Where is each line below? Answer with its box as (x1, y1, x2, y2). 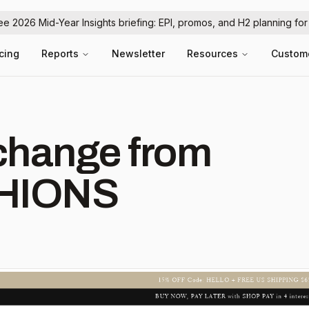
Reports (41, 48, 79, 59)
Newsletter (112, 48, 165, 59)
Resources (187, 48, 238, 59)
